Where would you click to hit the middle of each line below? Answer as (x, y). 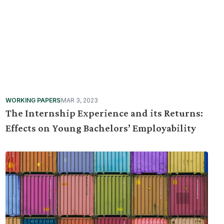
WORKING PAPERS (33, 100)
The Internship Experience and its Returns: (104, 113)
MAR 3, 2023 (79, 100)
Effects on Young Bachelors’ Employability (100, 128)
